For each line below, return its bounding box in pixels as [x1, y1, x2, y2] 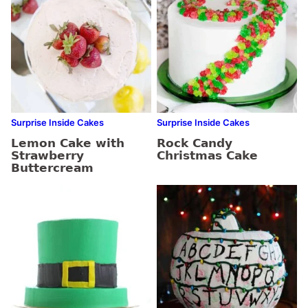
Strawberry [11, 148, 84, 162]
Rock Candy [157, 135, 232, 150]
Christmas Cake [157, 148, 258, 162]
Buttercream [11, 160, 93, 175]
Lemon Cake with [11, 135, 124, 150]
